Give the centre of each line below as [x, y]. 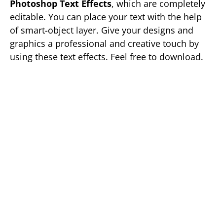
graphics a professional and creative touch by [104, 43]
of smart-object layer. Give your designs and [102, 30]
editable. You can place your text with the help [106, 17]
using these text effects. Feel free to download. [107, 57]
